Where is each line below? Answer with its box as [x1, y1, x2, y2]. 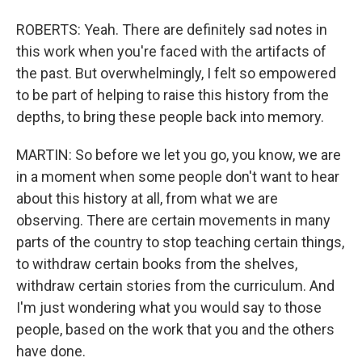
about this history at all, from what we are [16, 190, 278, 207]
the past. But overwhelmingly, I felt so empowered [16, 65, 336, 82]
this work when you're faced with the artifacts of [16, 43, 326, 60]
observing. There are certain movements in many [16, 212, 330, 229]
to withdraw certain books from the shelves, [16, 255, 297, 272]
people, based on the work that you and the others [16, 321, 335, 338]
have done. [16, 343, 86, 360]
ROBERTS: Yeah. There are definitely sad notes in [16, 21, 327, 38]
